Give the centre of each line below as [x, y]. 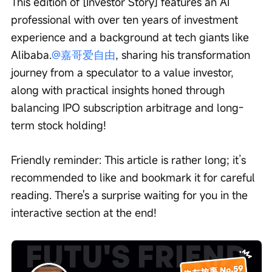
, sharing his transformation [184, 55]
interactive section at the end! [84, 213]
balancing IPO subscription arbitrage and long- [127, 108]
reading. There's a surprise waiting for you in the [131, 195]
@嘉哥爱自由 [83, 55]
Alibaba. [31, 55]
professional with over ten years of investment [126, 20]
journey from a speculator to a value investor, [124, 73]
